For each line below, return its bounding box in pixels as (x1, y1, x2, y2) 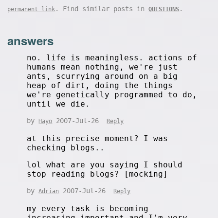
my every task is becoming (27, 203, 149, 213)
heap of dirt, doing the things (27, 80, 173, 90)
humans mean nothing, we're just (27, 62, 178, 72)
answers (7, 32, 54, 49)
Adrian (38, 187, 59, 195)
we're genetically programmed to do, (27, 90, 198, 99)
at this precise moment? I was (27, 133, 168, 143)
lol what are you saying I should (27, 160, 183, 169)
